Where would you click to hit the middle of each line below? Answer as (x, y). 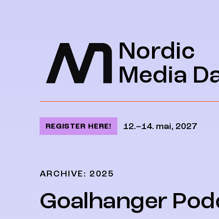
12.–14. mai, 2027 (160, 126)
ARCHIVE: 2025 (77, 174)
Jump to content (75, 17)
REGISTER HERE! (78, 126)
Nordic (156, 51)
